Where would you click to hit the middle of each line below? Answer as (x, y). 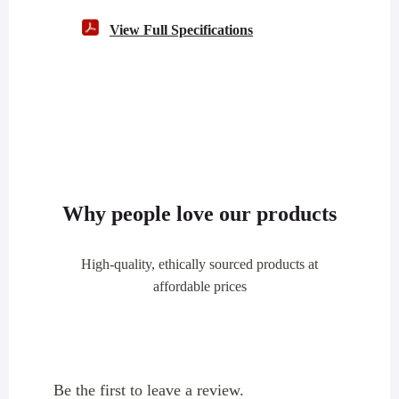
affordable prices (199, 286)
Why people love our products (199, 213)
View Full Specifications (181, 29)
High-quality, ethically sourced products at (199, 264)
